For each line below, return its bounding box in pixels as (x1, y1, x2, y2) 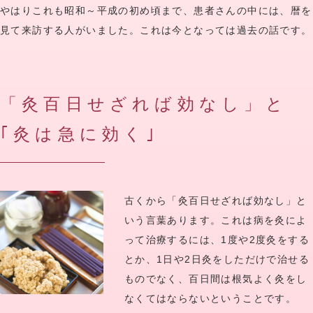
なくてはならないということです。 (124, 293, 297, 305)
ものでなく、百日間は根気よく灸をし (124, 273, 307, 285)
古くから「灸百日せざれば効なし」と (124, 195, 307, 207)
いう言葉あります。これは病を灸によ (124, 214, 307, 226)
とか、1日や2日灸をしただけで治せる (124, 254, 310, 265)
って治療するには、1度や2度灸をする (124, 234, 310, 246)
